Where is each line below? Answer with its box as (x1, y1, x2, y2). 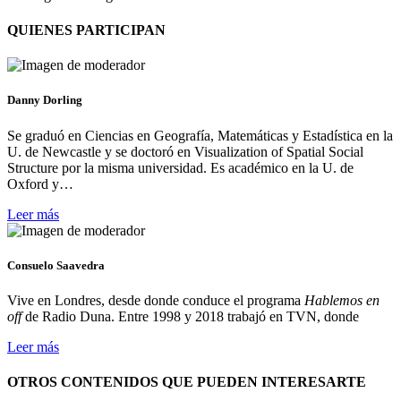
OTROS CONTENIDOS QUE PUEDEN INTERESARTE (7, 374, 366, 390)
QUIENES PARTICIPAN (7, 22, 166, 38)
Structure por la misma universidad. (7, 159, 207, 175)
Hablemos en (304, 293, 380, 308)
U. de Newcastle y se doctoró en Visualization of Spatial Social (7, 143, 363, 159)
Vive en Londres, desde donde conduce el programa (7, 293, 304, 308)
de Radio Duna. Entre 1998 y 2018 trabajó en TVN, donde (21, 309, 359, 324)
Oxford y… (7, 175, 73, 192)
